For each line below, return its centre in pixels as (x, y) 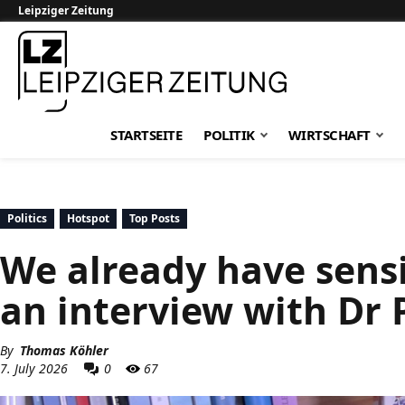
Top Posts (155, 218)
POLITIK (229, 135)
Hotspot (88, 218)
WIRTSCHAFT (329, 135)
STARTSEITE (146, 135)
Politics (27, 218)
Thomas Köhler (64, 350)
